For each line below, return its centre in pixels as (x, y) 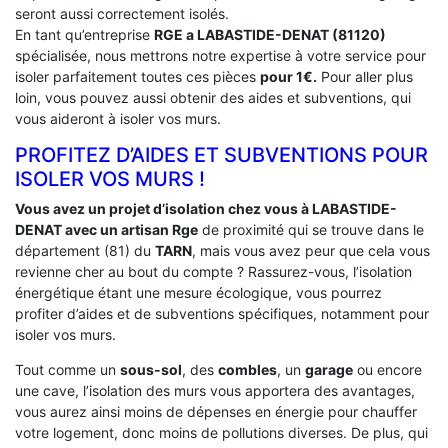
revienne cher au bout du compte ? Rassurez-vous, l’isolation (213, 271)
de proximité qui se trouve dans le (311, 229)
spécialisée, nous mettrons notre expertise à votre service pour (220, 55)
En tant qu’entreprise (84, 34)
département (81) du (85, 250)
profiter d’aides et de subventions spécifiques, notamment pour (222, 313)
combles (247, 369)
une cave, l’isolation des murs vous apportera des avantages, (215, 390)
